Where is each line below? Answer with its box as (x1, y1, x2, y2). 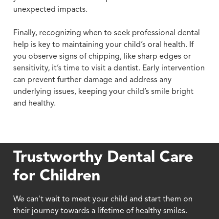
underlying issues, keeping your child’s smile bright (13, 88, 194, 96)
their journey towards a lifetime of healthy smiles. (13, 207, 187, 215)
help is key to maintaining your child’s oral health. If (13, 41, 194, 49)
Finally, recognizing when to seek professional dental (13, 29, 200, 37)
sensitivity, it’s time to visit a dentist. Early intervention (13, 64, 205, 72)
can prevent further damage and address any (13, 76, 172, 84)
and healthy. (13, 99, 56, 108)
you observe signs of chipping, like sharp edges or (13, 52, 191, 61)
